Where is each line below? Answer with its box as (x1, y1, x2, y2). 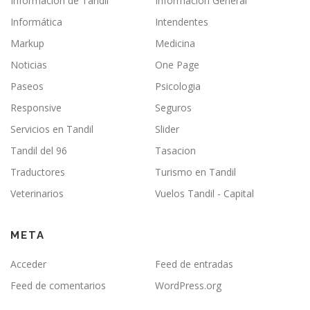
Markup (10, 37, 44, 51)
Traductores (10, 165, 65, 179)
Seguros (155, 101, 192, 115)
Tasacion (155, 144, 196, 158)
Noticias (10, 58, 47, 72)
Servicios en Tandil (10, 122, 93, 136)
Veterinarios (10, 187, 64, 201)
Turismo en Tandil (155, 165, 236, 179)
